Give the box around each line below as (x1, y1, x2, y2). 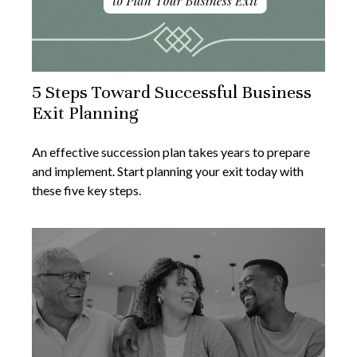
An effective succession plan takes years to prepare (32, 144, 310, 160)
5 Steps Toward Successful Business (32, 81, 312, 104)
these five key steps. (32, 182, 141, 198)
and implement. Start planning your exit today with (32, 163, 304, 179)
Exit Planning (32, 102, 138, 124)
